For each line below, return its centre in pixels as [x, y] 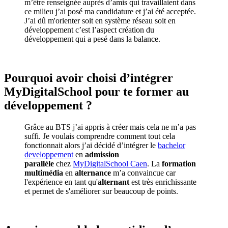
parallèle [40, 164]
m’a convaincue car [144, 173]
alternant [113, 182]
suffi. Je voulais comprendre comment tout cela [100, 136]
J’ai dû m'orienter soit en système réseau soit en [100, 21]
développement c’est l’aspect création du [89, 30]
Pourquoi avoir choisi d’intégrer [89, 78]
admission [102, 155]
